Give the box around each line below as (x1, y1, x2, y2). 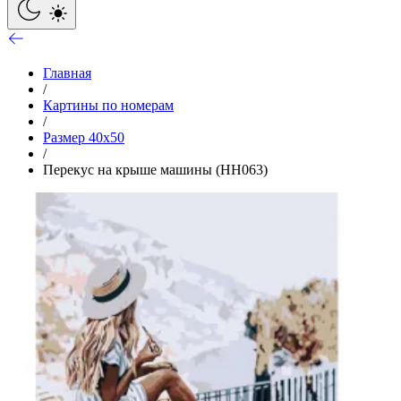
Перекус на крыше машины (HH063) (43, 161, 268, 177)
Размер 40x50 (43, 129, 124, 145)
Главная (43, 64, 91, 81)
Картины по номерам (43, 97, 174, 113)
